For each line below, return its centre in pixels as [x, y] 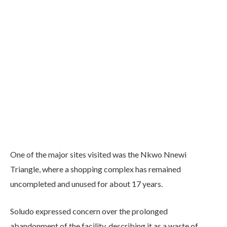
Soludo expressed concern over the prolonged [89, 211]
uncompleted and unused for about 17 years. [86, 184]
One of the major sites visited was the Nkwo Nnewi [98, 155]
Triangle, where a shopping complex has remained [96, 169]
